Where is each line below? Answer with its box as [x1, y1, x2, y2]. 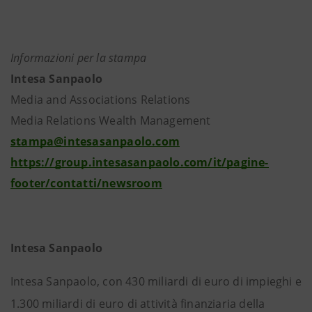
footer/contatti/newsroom [10, 175, 162, 191]
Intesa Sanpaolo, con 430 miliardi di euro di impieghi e [10, 274, 302, 289]
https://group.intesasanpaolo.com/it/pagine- [10, 155, 269, 170]
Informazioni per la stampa [10, 50, 147, 65]
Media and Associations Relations [10, 92, 191, 107]
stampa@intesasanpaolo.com [10, 134, 180, 149]
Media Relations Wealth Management [10, 113, 211, 128]
